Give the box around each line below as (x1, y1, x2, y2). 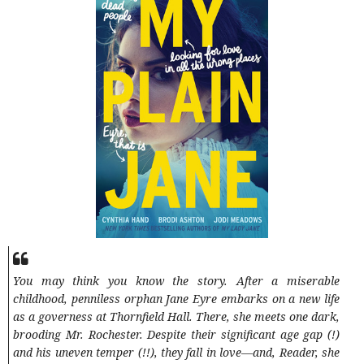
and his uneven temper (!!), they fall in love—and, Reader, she (13, 344, 340, 361)
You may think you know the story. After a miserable (13, 273, 340, 289)
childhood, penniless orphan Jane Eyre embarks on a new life (13, 291, 340, 307)
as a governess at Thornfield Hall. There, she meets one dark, (13, 309, 340, 325)
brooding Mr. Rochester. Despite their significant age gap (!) (13, 327, 340, 343)
